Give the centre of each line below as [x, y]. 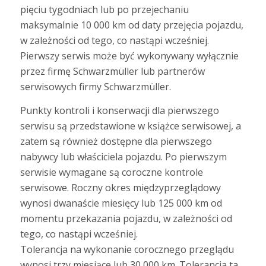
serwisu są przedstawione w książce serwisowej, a [130, 126]
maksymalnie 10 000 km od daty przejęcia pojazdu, [132, 25]
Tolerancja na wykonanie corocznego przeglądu [127, 249]
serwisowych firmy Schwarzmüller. [95, 87]
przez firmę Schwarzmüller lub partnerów [112, 72]
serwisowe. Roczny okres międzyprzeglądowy [120, 187]
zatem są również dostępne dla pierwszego [116, 141]
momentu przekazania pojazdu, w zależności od [126, 218]
